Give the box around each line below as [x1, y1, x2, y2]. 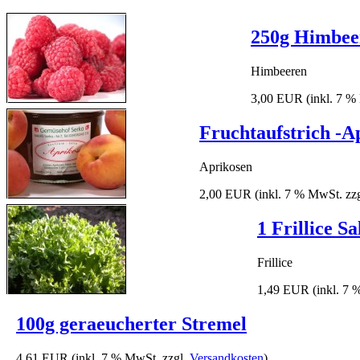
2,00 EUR [199, 187, 252, 202]
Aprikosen [199, 160, 252, 174]
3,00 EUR [251, 92, 303, 106]
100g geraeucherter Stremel [16, 313, 247, 335]
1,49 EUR [257, 283, 309, 297]
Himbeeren [251, 64, 307, 79]
